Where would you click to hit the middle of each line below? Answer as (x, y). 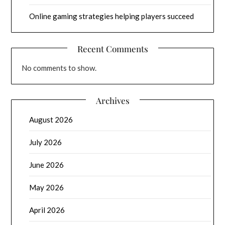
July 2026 (46, 142)
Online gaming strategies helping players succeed (112, 16)
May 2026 (47, 188)
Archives (113, 101)
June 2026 (47, 165)
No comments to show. (59, 68)
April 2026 (47, 210)
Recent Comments (113, 49)
